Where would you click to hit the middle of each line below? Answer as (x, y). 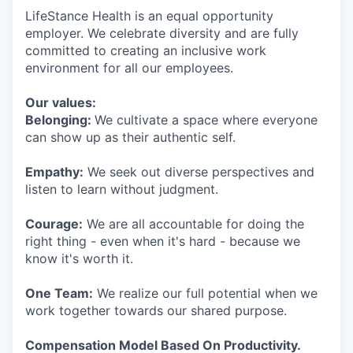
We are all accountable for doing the (193, 224)
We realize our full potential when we (205, 293)
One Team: (59, 293)
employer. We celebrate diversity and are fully (162, 33)
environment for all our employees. (129, 68)
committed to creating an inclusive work (146, 50)
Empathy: (54, 172)
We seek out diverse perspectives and (199, 172)
